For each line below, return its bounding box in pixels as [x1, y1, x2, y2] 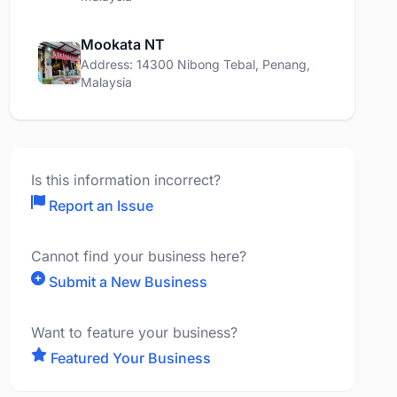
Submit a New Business [48, 273, 207, 291]
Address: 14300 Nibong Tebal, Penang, [80, 57, 310, 72]
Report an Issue [48, 197, 153, 214]
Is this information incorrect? [30, 171, 221, 189]
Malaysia [80, 74, 132, 90]
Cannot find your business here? [30, 247, 246, 265]
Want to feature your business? [30, 323, 237, 341]
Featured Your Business [50, 349, 211, 367]
